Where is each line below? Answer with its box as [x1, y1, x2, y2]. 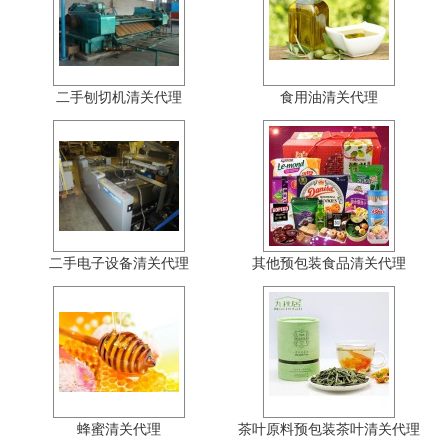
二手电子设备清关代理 [49, 255, 190, 271]
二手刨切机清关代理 [56, 89, 183, 105]
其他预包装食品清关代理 [251, 255, 406, 271]
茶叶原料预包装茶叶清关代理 [237, 421, 420, 437]
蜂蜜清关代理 [77, 421, 162, 437]
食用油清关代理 [279, 89, 378, 105]
